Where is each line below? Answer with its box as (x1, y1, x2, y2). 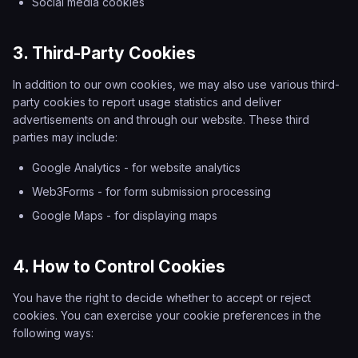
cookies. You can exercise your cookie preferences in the (13, 308, 321, 322)
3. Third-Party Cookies (13, 43, 196, 63)
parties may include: (13, 130, 117, 144)
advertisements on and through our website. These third (13, 113, 309, 126)
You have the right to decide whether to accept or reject (13, 291, 311, 304)
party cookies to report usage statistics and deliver (13, 95, 281, 109)
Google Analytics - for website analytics (32, 161, 241, 174)
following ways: (13, 326, 93, 340)
